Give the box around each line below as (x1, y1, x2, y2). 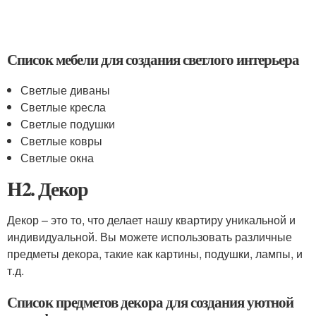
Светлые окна (20, 150, 95, 166)
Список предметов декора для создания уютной (7, 291, 293, 312)
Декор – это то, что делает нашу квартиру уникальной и (7, 212, 296, 228)
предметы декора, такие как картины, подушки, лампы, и (7, 245, 303, 262)
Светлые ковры (20, 133, 103, 149)
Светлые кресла (20, 99, 107, 115)
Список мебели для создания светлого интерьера (7, 49, 299, 70)
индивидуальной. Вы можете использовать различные (7, 229, 292, 245)
